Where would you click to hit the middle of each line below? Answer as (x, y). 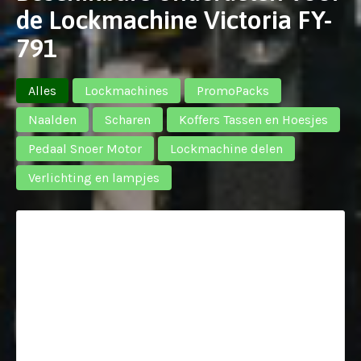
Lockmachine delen (226, 148)
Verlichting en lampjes (94, 177)
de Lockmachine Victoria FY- (174, 19)
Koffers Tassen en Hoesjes (253, 119)
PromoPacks (233, 90)
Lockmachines (127, 90)
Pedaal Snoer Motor (85, 148)
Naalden (52, 119)
